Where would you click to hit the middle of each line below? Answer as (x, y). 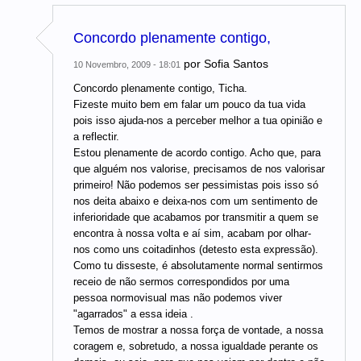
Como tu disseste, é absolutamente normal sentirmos (198, 266)
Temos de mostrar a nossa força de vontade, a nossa (198, 330)
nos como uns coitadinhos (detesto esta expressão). (196, 250)
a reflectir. (96, 137)
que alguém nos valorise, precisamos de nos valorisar (199, 169)
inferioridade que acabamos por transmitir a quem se (196, 218)
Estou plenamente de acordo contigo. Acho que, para (197, 153)
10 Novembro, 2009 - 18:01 (127, 65)
